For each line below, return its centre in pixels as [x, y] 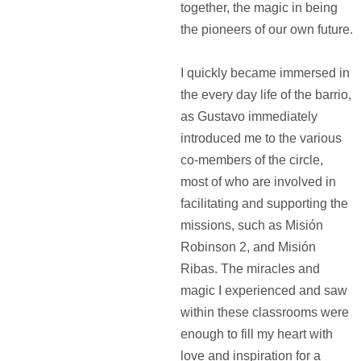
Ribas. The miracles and [250, 269]
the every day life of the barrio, [266, 95]
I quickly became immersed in [265, 73]
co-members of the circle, [252, 160]
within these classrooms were [265, 312]
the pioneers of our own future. [267, 29]
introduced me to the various [261, 138]
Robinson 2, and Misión [248, 247]
